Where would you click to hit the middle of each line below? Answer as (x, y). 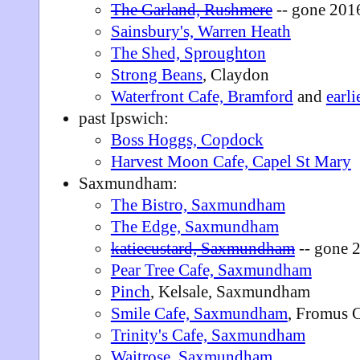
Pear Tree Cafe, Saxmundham (211, 270)
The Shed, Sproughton (188, 53)
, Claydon (235, 75)
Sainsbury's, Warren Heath (200, 31)
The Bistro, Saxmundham (198, 205)
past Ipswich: (123, 118)
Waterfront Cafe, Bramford (202, 96)
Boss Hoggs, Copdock (187, 140)
